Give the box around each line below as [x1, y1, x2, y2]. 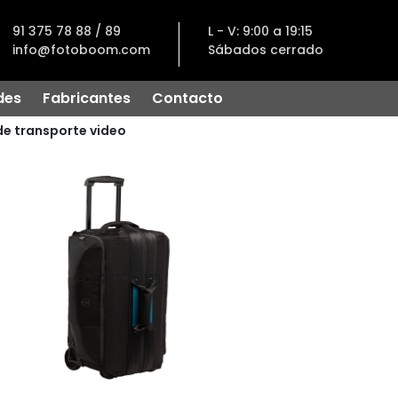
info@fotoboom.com [12, 41, 150, 59]
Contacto [152, 88, 223, 108]
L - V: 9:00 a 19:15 [207, 22, 313, 40]
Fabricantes [43, 88, 131, 108]
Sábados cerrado [207, 41, 323, 59]
